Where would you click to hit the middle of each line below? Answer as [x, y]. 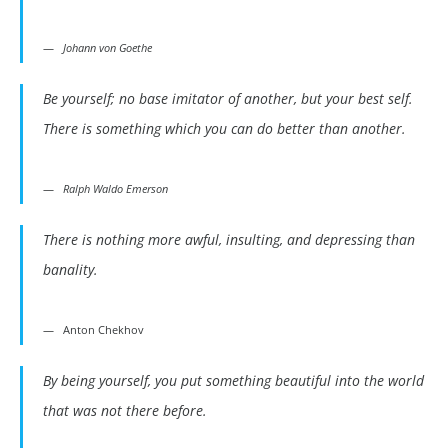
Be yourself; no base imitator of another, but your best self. [228, 99]
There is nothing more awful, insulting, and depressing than [229, 240]
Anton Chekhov [103, 330]
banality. [70, 270]
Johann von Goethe [107, 48]
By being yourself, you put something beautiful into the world [233, 381]
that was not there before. [125, 411]
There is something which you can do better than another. [224, 129]
